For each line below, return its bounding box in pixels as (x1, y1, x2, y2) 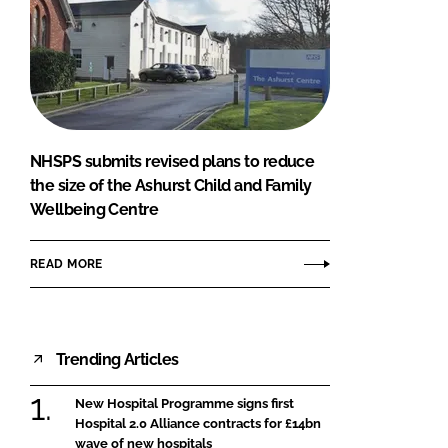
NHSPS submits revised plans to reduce (30, 152, 315, 172)
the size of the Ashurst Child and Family (30, 176, 312, 196)
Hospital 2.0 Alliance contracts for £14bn (75, 416, 321, 432)
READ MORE (30, 256, 103, 271)
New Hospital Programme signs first (75, 396, 294, 412)
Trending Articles (56, 349, 179, 369)
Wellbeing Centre (30, 200, 159, 220)
